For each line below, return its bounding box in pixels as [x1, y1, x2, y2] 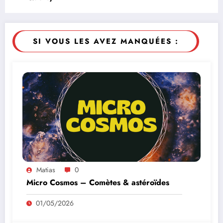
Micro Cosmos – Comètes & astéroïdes [26, 177, 169, 189]
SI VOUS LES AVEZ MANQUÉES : [33, 36, 179, 47]
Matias [36, 165, 55, 175]
